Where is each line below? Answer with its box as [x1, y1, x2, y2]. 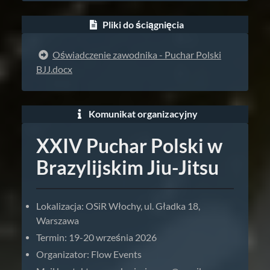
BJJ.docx [36, 63, 72, 75]
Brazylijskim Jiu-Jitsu [36, 156, 219, 178]
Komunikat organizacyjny [87, 108, 198, 120]
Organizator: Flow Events [36, 248, 142, 260]
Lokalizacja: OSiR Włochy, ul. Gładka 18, [36, 200, 200, 212]
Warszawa [36, 215, 79, 226]
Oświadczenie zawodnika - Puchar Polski [52, 49, 221, 60]
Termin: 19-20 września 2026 [36, 231, 157, 243]
